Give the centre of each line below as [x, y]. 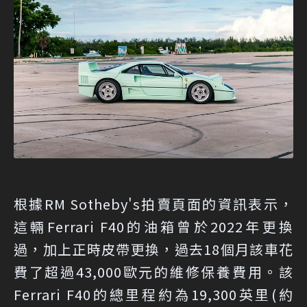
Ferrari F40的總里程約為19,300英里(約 [153, 295]
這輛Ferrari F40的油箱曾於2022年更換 [153, 227]
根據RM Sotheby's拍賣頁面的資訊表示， [153, 204]
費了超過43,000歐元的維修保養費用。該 [153, 272]
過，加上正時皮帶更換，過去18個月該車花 [153, 249]
